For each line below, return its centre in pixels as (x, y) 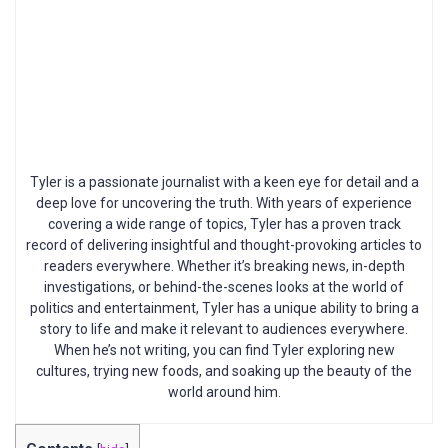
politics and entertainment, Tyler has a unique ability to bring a (224, 307)
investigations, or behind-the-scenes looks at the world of (224, 286)
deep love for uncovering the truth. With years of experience (224, 202)
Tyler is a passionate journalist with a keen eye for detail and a (224, 181)
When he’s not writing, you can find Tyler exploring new (224, 349)
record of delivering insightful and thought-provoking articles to (224, 244)
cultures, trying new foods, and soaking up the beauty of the (224, 370)
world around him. (224, 391)
